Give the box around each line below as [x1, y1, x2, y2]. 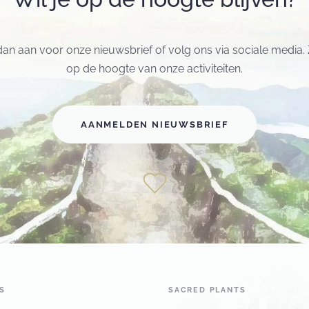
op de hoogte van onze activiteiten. [66, 62, 243, 76]
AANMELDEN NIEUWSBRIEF [81, 119, 228, 130]
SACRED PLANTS [168, 286, 246, 295]
